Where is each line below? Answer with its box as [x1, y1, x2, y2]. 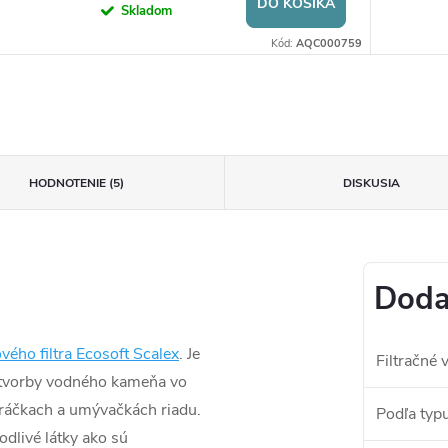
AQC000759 [295, 35, 362, 51]
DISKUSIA [342, 174, 400, 191]
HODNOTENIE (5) [29, 174, 125, 191]
